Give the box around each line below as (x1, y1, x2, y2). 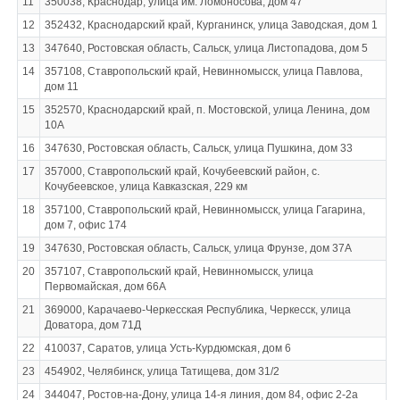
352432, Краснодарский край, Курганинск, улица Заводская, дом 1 (44, 19, 378, 31)
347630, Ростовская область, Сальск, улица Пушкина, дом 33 (44, 142, 353, 154)
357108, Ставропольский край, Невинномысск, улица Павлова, (44, 65, 362, 78)
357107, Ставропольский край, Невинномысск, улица (44, 265, 313, 278)
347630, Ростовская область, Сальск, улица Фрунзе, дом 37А (44, 242, 352, 254)
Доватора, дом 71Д (44, 319, 141, 331)
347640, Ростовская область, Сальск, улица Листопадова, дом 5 (44, 42, 368, 54)
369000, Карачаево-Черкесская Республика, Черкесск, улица (44, 304, 351, 316)
